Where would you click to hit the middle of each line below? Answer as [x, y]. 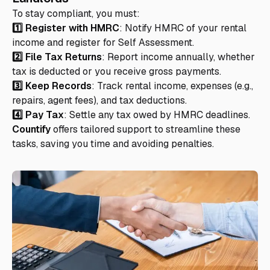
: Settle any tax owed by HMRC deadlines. [157, 115]
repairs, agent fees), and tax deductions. [99, 101]
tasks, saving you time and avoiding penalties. [113, 144]
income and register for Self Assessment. [103, 43]
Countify [31, 130]
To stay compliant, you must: [76, 14]
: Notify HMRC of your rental [183, 28]
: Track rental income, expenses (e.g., [172, 86]
